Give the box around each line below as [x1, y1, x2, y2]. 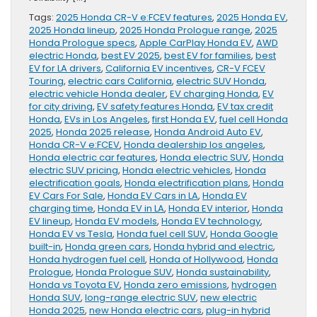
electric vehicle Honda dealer [29, 87, 166, 101]
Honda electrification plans [125, 176, 248, 190]
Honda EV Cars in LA [108, 189, 198, 203]
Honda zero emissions [124, 278, 227, 292]
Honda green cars [65, 240, 149, 254]
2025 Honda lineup [29, 23, 115, 38]
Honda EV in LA [98, 202, 164, 216]
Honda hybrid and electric [154, 240, 273, 254]
